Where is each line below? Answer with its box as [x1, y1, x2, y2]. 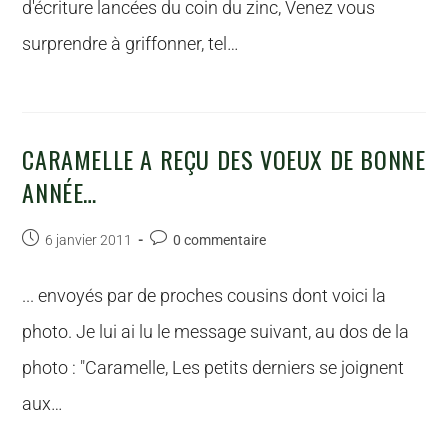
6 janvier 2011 [45, 232, 133, 248]
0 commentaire [173, 232, 267, 248]
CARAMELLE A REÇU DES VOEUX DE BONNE [22, 141, 426, 177]
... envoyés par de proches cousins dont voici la [22, 285, 387, 306]
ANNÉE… [22, 174, 98, 210]
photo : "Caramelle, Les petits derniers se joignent [22, 357, 405, 378]
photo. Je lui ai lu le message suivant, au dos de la [22, 321, 410, 342]
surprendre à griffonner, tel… [22, 33, 240, 54]
